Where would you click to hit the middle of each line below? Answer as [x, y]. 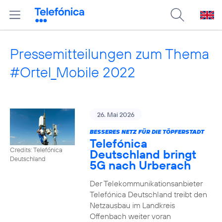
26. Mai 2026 [115, 114]
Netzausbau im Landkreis [132, 205]
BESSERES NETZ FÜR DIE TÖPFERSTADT [147, 132]
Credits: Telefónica [36, 149]
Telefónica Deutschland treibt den [148, 194]
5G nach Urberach [140, 165]
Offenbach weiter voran [130, 216]
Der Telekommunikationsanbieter [146, 183]
